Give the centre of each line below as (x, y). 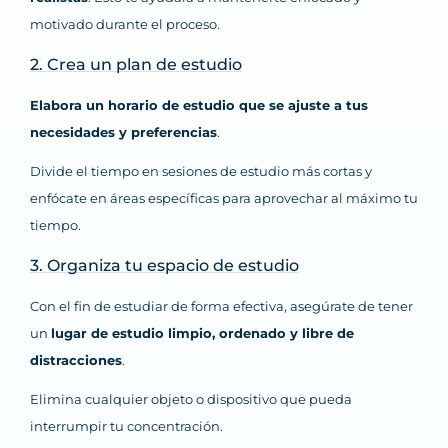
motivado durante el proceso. (125, 24)
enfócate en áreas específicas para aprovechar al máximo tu (224, 198)
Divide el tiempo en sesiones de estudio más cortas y (201, 171)
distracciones (76, 360)
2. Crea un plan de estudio (136, 65)
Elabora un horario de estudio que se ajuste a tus (199, 105)
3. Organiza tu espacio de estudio (164, 266)
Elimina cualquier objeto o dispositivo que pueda (191, 399)
